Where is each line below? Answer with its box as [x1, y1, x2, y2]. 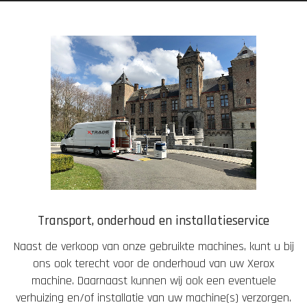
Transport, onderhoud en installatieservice [38, 212, 269, 230]
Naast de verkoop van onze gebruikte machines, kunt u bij [13, 238, 294, 255]
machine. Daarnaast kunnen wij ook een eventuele [31, 273, 276, 289]
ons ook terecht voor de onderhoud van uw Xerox [33, 256, 274, 272]
